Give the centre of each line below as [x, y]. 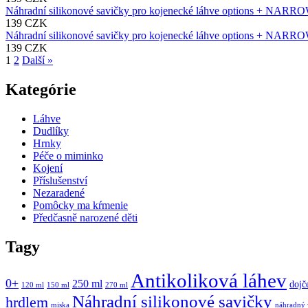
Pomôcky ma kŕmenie [80, 205]
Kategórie [41, 89]
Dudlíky [51, 131]
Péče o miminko [68, 155]
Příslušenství [60, 180]
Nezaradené [59, 192]
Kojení [48, 168]
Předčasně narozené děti [85, 217]
